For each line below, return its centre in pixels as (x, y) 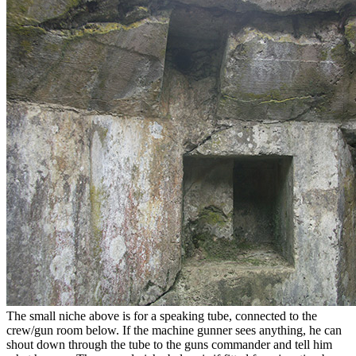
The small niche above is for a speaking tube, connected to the (162, 315)
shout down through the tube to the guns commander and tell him (169, 344)
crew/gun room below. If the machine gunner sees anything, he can (174, 330)
